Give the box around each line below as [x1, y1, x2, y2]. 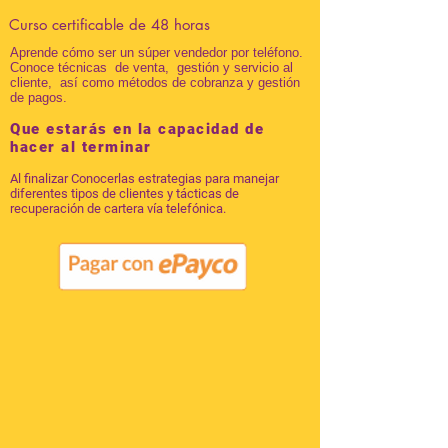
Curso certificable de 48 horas [9, 15, 210, 34]
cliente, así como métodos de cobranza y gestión [10, 75, 300, 90]
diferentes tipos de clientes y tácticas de [10, 186, 239, 201]
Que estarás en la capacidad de [10, 120, 264, 138]
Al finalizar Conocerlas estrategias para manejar [10, 171, 279, 186]
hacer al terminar [10, 138, 152, 156]
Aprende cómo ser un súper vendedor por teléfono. [10, 45, 307, 60]
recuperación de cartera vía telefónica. [10, 201, 226, 216]
